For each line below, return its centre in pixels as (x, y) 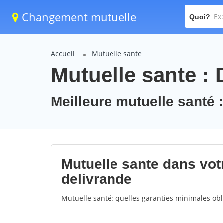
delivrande (97, 179)
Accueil (63, 54)
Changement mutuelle (78, 17)
